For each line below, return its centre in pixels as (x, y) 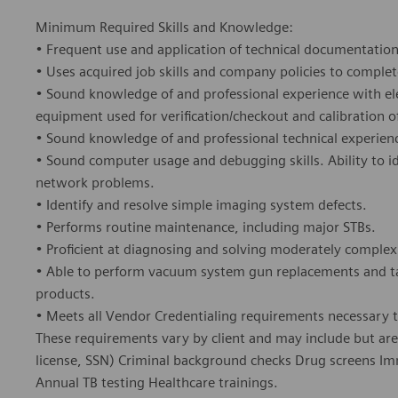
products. (65, 294)
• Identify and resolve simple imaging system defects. (201, 205)
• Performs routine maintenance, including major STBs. (206, 227)
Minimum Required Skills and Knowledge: (164, 28)
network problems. (95, 183)
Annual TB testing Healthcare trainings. (157, 383)
